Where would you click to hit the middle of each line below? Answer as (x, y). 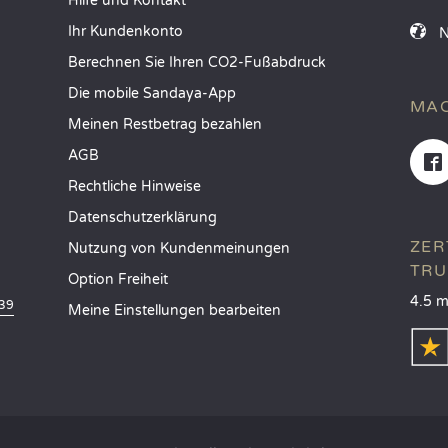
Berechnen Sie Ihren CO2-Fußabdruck (197, 62)
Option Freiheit (118, 279)
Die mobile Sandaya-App (152, 93)
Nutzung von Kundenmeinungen (179, 248)
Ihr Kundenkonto (126, 31)
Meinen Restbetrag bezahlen (165, 124)
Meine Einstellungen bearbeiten (175, 310)
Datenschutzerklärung (143, 217)
